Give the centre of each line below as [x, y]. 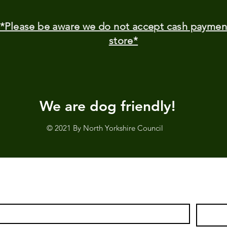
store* [123, 40]
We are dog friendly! [107, 106]
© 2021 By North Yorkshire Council [105, 128]
